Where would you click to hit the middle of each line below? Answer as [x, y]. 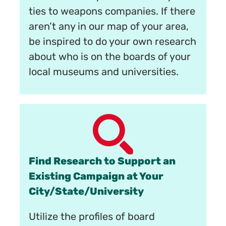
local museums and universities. [104, 73]
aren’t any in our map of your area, [109, 27]
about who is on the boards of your [110, 58]
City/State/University [87, 192]
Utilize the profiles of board [92, 217]
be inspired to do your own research [113, 43]
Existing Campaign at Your [96, 177]
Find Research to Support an [102, 162]
